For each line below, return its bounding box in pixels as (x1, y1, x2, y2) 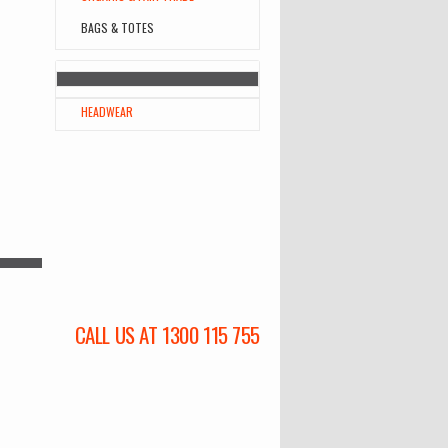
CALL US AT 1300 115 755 (74, 319, 260, 350)
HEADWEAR (81, 103, 133, 120)
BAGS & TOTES (81, 19, 154, 36)
